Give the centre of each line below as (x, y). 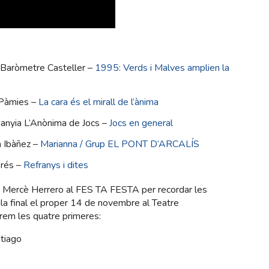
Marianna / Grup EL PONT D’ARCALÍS (120, 144)
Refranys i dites (56, 165)
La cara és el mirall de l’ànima (98, 102)
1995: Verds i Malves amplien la (162, 68)
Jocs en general (141, 123)
